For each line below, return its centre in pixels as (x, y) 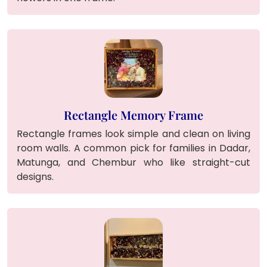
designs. (35, 176)
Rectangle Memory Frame (133, 114)
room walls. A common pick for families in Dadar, (133, 148)
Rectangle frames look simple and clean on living (133, 133)
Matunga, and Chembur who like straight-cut (133, 162)
